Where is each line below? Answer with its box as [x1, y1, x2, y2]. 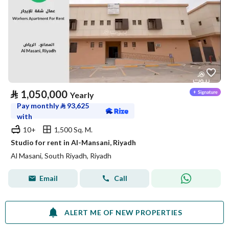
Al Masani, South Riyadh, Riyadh [11, 151, 111, 160]
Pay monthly [17, 101, 60, 110]
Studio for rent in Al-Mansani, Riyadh [11, 138, 136, 147]
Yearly [70, 90, 94, 100]
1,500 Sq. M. [54, 125, 93, 134]
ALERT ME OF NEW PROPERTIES [64, 208, 182, 217]
